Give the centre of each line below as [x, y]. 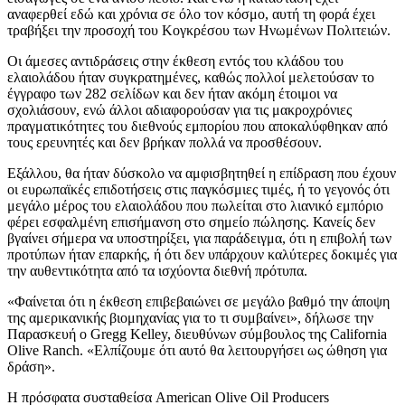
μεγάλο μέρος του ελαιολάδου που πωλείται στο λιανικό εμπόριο [195, 205]
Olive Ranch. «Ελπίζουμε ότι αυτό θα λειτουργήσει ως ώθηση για [197, 350]
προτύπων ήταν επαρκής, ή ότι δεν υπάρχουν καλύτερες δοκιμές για [202, 254]
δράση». [31, 366]
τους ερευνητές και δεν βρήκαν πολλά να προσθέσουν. [165, 142]
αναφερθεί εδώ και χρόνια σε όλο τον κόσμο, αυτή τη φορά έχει [191, 14]
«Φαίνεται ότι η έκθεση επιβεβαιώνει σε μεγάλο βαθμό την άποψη [198, 301]
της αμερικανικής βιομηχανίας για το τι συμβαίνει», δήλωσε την [190, 317]
